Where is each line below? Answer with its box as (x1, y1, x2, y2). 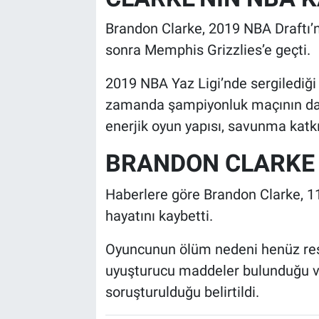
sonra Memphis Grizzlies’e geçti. (105, 41, 310, 59)
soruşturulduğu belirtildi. (105, 283, 259, 300)
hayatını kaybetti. (105, 206, 213, 224)
